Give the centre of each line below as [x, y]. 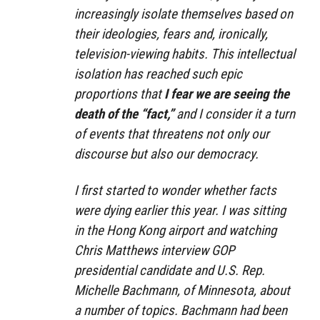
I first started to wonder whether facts [175, 190]
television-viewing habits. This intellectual [185, 54]
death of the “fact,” [124, 114]
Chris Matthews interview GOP [155, 250]
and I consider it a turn [234, 114]
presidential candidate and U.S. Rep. [170, 270]
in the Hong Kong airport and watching [175, 230]
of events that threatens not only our [172, 134]
